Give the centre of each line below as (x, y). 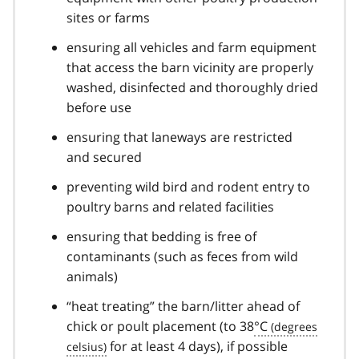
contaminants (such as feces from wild (182, 256)
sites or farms (108, 17)
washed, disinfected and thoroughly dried (192, 87)
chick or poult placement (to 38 (160, 326)
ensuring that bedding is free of (161, 236)
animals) (92, 276)
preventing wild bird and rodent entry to (188, 186)
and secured (104, 157)
